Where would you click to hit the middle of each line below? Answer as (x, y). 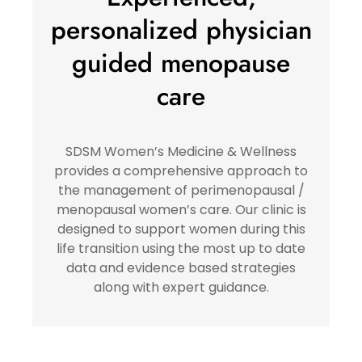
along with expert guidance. (181, 287)
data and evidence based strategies (181, 267)
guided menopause (181, 63)
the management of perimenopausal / (181, 190)
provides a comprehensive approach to (181, 170)
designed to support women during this (181, 229)
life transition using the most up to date (181, 248)
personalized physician (181, 29)
